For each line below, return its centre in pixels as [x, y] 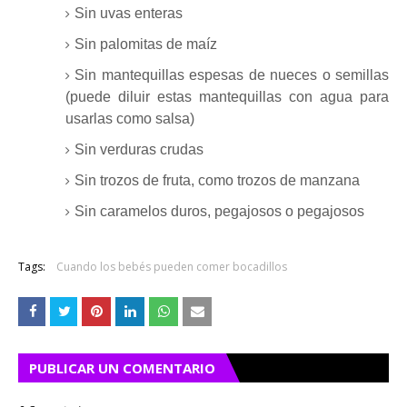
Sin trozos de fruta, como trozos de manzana [217, 180]
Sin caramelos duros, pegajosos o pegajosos [219, 211]
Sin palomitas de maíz [146, 44]
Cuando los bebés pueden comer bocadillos [172, 266]
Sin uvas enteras [129, 13]
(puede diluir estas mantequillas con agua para [227, 96]
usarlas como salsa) [130, 118]
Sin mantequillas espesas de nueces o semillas [232, 74]
